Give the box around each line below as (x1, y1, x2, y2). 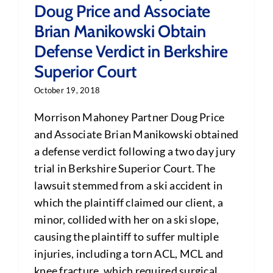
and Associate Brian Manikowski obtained (34, 127, 239, 141)
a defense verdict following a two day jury (34, 144, 236, 158)
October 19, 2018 (34, 85, 101, 96)
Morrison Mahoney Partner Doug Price (34, 110, 225, 124)
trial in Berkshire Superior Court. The (34, 161, 216, 175)
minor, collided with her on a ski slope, (34, 213, 219, 227)
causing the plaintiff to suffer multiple (34, 230, 219, 244)
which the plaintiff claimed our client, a (34, 196, 224, 210)
